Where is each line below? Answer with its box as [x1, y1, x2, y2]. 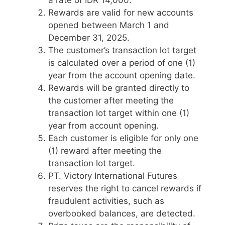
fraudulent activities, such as [48, 196, 164, 206]
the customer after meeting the [48, 95, 174, 106]
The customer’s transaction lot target [48, 45, 196, 56]
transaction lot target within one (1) [48, 108, 189, 119]
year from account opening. [48, 121, 159, 131]
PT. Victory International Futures [48, 171, 177, 181]
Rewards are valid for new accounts [48, 8, 193, 18]
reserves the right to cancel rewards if [48, 183, 201, 194]
